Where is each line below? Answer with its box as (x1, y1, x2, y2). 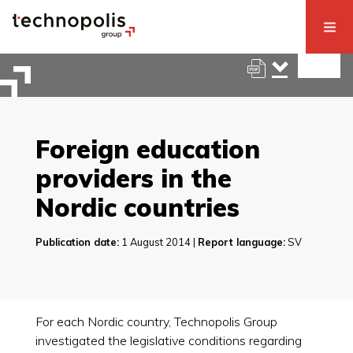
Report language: (197, 235, 285, 248)
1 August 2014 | (118, 235, 198, 248)
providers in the (35, 162, 232, 195)
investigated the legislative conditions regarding (35, 332, 302, 348)
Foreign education (35, 133, 260, 165)
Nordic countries (35, 191, 240, 224)
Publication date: (35, 235, 119, 248)
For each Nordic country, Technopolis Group (35, 313, 277, 329)
